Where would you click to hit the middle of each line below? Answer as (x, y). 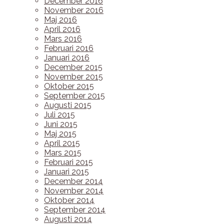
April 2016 (62, 29)
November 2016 (74, 10)
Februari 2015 (68, 162)
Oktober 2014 (69, 200)
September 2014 (75, 210)
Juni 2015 (61, 124)
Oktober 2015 (69, 86)
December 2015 (73, 67)
